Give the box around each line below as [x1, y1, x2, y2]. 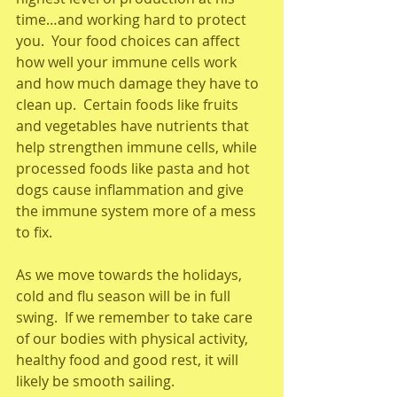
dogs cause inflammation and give [16, 180, 247, 199]
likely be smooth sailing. [16, 371, 178, 391]
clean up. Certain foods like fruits [16, 95, 242, 114]
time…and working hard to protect [16, 10, 250, 29]
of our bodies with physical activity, [16, 329, 252, 348]
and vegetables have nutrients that [16, 116, 253, 136]
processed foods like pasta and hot [16, 159, 253, 178]
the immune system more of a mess [16, 201, 260, 221]
